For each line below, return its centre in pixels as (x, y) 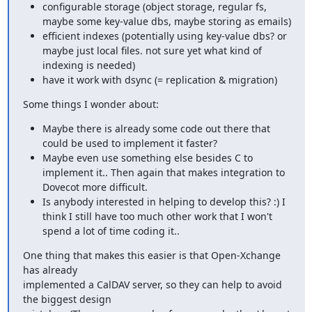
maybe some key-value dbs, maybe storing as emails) (166, 21)
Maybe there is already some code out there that (156, 128)
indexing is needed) (88, 65)
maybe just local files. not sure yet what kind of (152, 50)
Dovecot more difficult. (95, 187)
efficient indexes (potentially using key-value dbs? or (164, 36)
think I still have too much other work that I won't (157, 216)
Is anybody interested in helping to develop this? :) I (164, 202)
